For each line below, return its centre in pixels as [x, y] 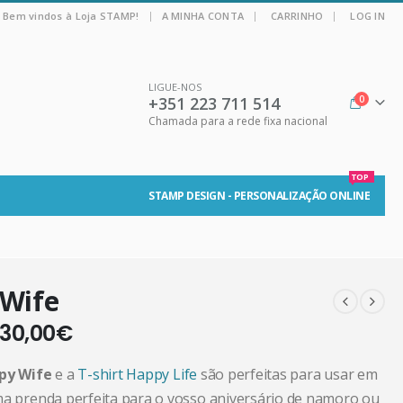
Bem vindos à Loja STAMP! [71, 16]
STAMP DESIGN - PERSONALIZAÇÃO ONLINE [259, 196]
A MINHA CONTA [203, 16]
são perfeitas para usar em [287, 374]
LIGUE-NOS [175, 87]
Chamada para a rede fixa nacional [238, 121]
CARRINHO [297, 16]
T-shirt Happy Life [138, 374]
